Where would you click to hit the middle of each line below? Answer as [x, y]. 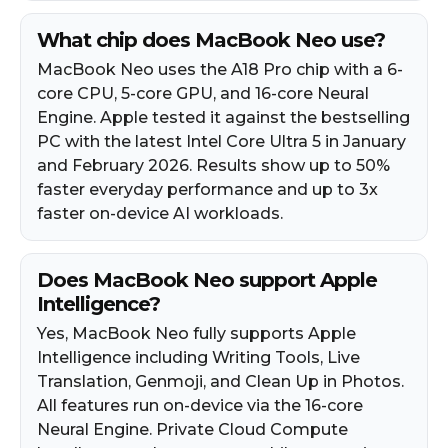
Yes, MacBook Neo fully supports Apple [196, 333]
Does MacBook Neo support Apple [207, 279]
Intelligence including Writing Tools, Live [198, 357]
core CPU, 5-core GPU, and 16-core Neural [203, 93]
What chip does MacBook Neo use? [211, 39]
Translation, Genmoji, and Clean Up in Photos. [220, 381]
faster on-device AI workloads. [160, 213]
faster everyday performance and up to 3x [207, 189]
